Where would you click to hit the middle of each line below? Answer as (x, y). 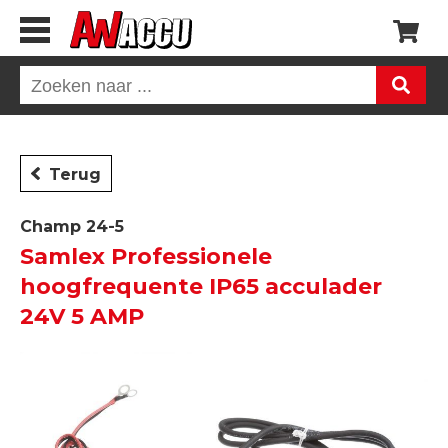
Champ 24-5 (72, 226)
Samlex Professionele (146, 256)
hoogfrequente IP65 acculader (201, 286)
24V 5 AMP (82, 316)
